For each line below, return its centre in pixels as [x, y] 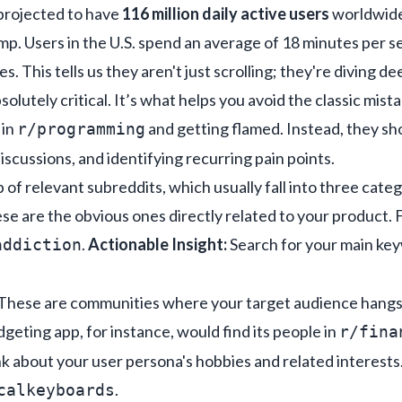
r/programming [81, 128]
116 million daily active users [226, 13]
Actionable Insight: [157, 244]
